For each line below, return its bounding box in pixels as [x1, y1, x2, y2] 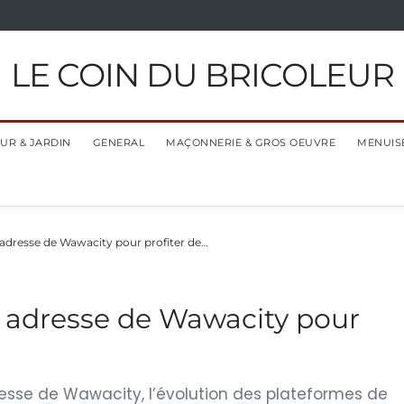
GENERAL [92, 136, 144, 149]
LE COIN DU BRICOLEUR [10, 55, 394, 95]
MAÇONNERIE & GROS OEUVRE [166, 136, 335, 149]
